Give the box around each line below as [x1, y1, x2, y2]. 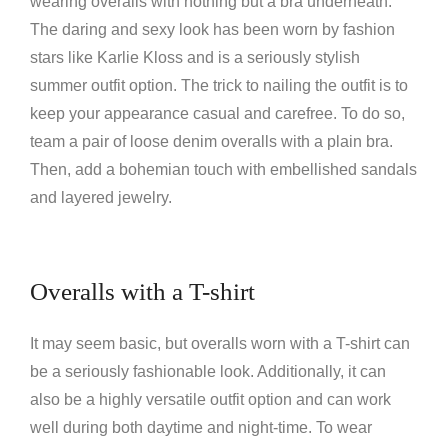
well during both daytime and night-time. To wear [30, 419, 372, 436]
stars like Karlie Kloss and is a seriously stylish [30, 49, 360, 66]
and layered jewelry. [30, 189, 172, 206]
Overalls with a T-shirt [30, 278, 255, 305]
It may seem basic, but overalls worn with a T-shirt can [30, 335, 410, 352]
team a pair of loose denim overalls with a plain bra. [30, 133, 393, 150]
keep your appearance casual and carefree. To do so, [30, 105, 405, 122]
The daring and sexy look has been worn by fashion [30, 21, 395, 38]
